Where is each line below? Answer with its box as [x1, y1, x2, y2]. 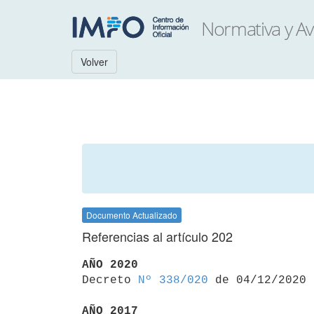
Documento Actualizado [86, 209, 177, 221]
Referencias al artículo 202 [82, 227, 233, 245]
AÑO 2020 [82, 258, 138, 271]
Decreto [82, 273, 138, 287]
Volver [81, 55, 108, 69]
